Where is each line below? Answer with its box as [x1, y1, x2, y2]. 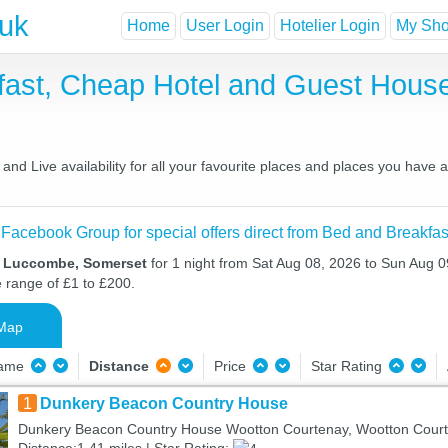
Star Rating [310, 358, 386, 374]
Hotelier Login [280, 17, 380, 35]
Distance [88, 358, 149, 374]
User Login [186, 17, 264, 35]
